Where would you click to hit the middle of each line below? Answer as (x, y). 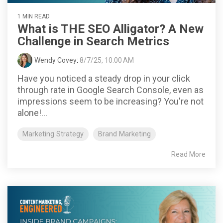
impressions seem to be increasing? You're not (111, 101)
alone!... (32, 112)
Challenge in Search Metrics (93, 41)
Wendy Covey (56, 60)
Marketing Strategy (53, 134)
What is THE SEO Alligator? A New (111, 29)
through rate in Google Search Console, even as (111, 90)
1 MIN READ (34, 16)
